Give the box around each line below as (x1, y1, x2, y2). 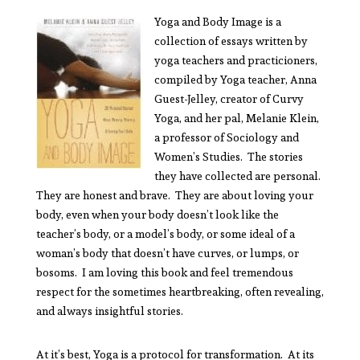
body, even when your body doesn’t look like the (35, 205, 279, 223)
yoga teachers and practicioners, (153, 51, 317, 69)
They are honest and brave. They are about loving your (35, 186, 313, 204)
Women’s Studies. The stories (153, 147, 303, 166)
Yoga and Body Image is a (153, 12, 281, 31)
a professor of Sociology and (153, 128, 299, 146)
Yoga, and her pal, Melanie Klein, (153, 108, 319, 127)
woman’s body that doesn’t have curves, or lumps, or (35, 243, 299, 262)
